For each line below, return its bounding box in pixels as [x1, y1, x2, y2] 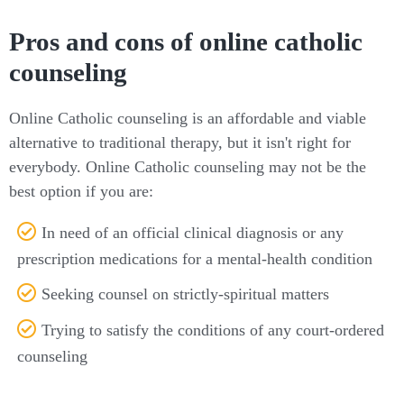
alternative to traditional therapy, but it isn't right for [9, 133, 351, 152]
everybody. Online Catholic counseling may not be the [9, 158, 366, 177]
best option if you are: [9, 182, 153, 201]
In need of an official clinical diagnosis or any [41, 224, 344, 243]
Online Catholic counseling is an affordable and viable [9, 109, 366, 128]
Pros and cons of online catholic [9, 26, 363, 56]
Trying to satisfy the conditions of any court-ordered [41, 321, 385, 340]
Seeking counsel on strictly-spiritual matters [41, 285, 330, 304]
